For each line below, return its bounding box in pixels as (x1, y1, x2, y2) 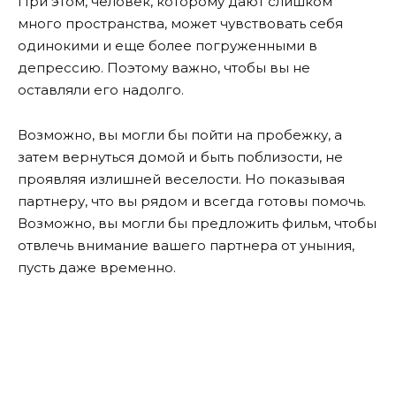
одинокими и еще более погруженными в (18, 37, 317, 55)
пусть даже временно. (18, 258, 176, 276)
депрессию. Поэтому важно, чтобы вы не (18, 59, 310, 77)
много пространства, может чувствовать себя (18, 15, 343, 33)
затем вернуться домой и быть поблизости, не (18, 148, 343, 165)
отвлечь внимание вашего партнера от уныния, (18, 236, 354, 254)
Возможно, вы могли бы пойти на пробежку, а (18, 126, 342, 143)
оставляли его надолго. (18, 81, 184, 99)
